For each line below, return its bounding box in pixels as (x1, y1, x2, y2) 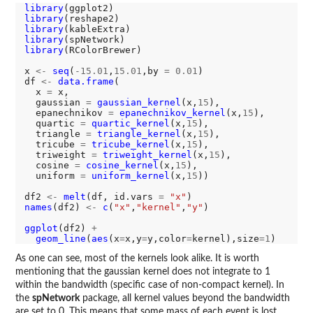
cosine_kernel (85, 159, 159, 170)
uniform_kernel (91, 170, 170, 181)
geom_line (35, 233, 86, 244)
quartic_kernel (91, 117, 170, 129)
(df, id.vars (85, 191, 159, 202)
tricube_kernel (91, 138, 170, 150)
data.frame (57, 75, 114, 87)
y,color (147, 233, 187, 244)
